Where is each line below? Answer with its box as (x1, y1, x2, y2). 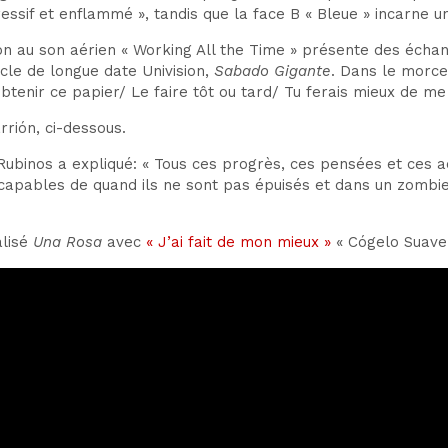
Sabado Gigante (214, 62, 331, 80)
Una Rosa (33, 233, 102, 251)
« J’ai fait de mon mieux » (146, 233, 331, 251)
